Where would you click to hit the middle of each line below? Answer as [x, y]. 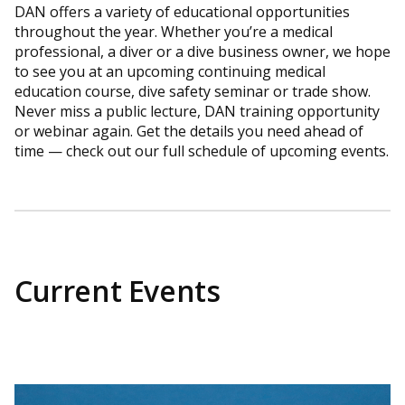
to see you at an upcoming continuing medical [170, 72]
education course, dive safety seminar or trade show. [193, 92]
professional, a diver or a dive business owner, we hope [202, 52]
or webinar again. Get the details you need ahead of [189, 132]
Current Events [118, 291]
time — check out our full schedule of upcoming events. [202, 151]
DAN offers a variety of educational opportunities [182, 12]
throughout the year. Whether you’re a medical [174, 32]
